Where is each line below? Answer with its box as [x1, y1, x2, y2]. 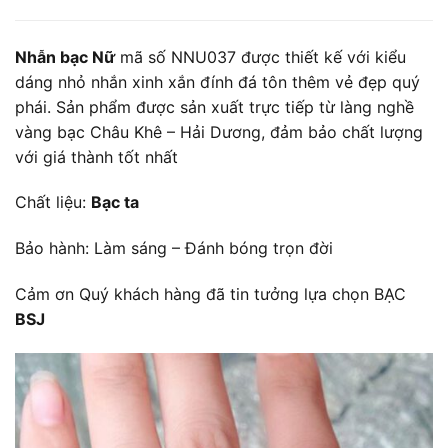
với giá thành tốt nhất [15, 146, 178, 167]
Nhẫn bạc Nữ [15, 46, 115, 67]
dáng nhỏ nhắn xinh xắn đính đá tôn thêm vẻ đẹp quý [15, 71, 420, 92]
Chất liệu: [15, 192, 91, 213]
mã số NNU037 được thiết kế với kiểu [115, 46, 406, 67]
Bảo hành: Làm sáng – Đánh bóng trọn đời [15, 238, 333, 259]
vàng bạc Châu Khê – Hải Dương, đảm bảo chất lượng [15, 121, 423, 142]
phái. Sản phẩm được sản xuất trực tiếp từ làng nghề [15, 96, 414, 117]
